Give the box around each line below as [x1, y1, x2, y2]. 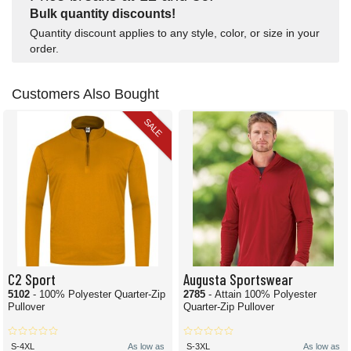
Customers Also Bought [12, 86, 159, 103]
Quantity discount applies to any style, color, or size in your [30, 27, 320, 40]
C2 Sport [8, 270, 56, 288]
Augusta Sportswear [183, 270, 293, 288]
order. [30, 42, 59, 56]
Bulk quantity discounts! [30, 7, 175, 21]
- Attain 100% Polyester [208, 288, 317, 301]
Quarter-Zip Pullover [183, 301, 274, 313]
